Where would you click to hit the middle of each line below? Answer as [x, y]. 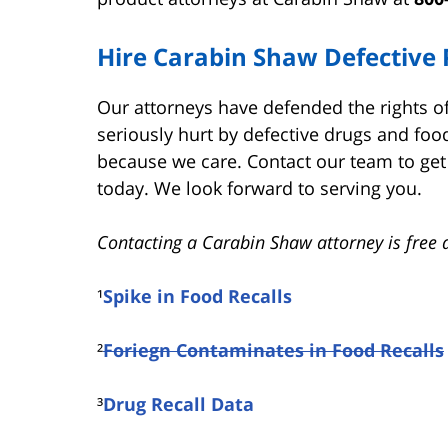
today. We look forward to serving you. [259, 188]
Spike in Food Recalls [197, 296]
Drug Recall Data [178, 404]
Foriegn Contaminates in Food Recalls [273, 350]
